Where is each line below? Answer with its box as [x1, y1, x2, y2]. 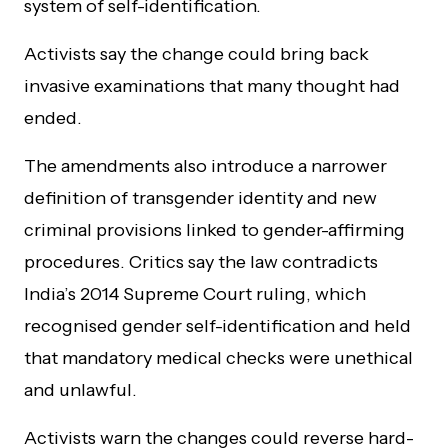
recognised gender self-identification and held [24, 314, 411, 337]
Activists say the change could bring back [24, 42, 369, 65]
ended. [24, 106, 82, 129]
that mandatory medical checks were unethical [24, 346, 413, 369]
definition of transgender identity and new [24, 186, 377, 209]
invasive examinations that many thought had [24, 74, 400, 97]
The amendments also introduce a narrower [24, 154, 387, 177]
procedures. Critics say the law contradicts [24, 250, 378, 273]
